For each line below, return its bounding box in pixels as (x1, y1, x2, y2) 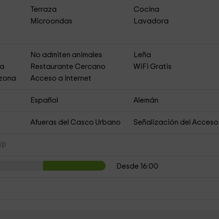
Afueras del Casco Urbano (30, 119, 121, 126)
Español (30, 97, 58, 104)
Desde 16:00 (116, 163, 159, 170)
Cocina (133, 6, 160, 13)
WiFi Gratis (133, 63, 172, 70)
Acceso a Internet (30, 75, 91, 82)
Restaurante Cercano (30, 63, 106, 70)
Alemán (133, 97, 159, 104)
